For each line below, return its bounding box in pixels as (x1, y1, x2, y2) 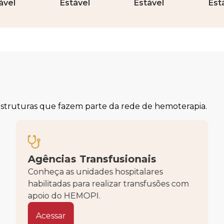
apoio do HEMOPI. (27, 190, 100, 200)
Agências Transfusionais (27, 152, 156, 165)
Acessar (35, 210, 66, 220)
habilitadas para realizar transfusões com (27, 178, 189, 188)
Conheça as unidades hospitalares (27, 166, 163, 176)
